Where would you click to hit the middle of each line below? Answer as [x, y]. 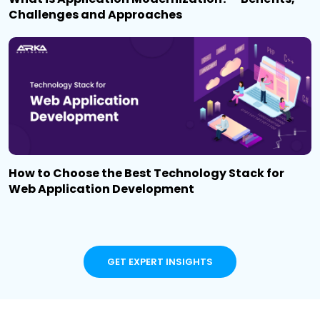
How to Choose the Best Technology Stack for [146, 173]
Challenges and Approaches [95, 15]
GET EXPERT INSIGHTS [160, 261]
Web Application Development [101, 189]
